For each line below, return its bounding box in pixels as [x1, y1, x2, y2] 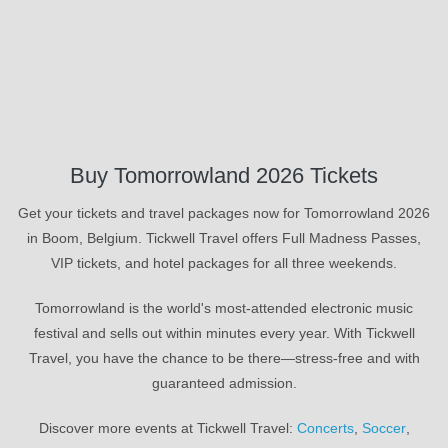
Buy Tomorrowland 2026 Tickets [70, 163, 378, 189]
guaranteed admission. [151, 374, 297, 391]
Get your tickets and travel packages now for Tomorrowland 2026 [18, 204, 430, 221]
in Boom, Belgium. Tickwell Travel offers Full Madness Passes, [27, 229, 421, 246]
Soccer [361, 419, 406, 436]
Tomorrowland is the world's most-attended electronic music [35, 299, 413, 316]
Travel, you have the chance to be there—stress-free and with [28, 349, 420, 366]
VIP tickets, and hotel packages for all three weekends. [51, 254, 397, 271]
